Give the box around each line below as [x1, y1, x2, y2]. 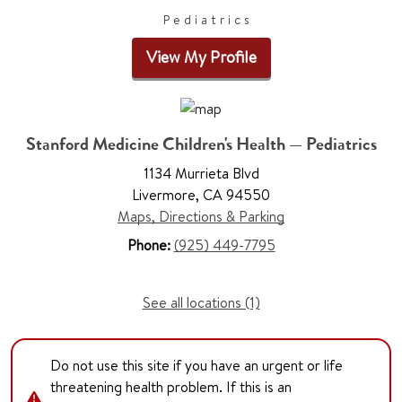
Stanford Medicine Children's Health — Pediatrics [25, 132, 377, 157]
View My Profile [145, 46, 257, 68]
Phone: [127, 235, 174, 256]
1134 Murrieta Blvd [143, 163, 259, 184]
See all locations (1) [142, 293, 260, 313]
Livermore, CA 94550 [132, 185, 270, 205]
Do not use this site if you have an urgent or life [50, 355, 343, 376]
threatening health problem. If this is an [50, 377, 292, 398]
